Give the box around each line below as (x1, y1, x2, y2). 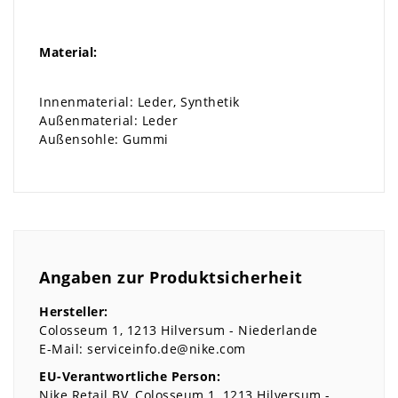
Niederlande (238, 321, 318, 338)
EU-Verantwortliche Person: (39, 368, 220, 386)
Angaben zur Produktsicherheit (39, 266, 303, 288)
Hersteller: (39, 302, 108, 320)
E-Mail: (39, 339, 84, 357)
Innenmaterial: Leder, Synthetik (39, 93, 240, 111)
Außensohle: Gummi (39, 131, 169, 148)
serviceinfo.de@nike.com (87, 339, 246, 357)
